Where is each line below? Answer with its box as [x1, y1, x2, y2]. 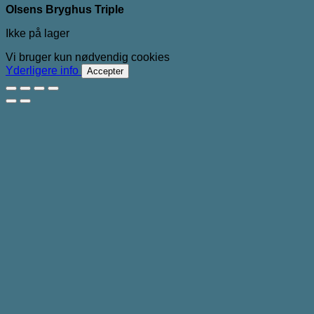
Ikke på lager [6, 27, 69, 39]
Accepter [87, 65, 123, 76]
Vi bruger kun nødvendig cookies [6, 50, 170, 63]
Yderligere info [6, 64, 78, 76]
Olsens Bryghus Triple [6, 3, 124, 15]
